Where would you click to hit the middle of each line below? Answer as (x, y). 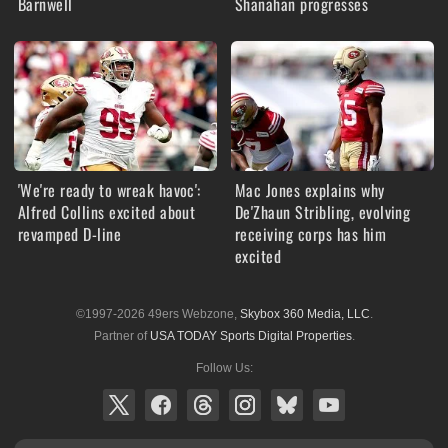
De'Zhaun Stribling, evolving (323, 212)
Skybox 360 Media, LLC (304, 314)
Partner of (121, 336)
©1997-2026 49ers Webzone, (157, 314)
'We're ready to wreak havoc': (109, 190)
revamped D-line (70, 234)
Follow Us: (224, 368)
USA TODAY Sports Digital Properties (250, 336)
